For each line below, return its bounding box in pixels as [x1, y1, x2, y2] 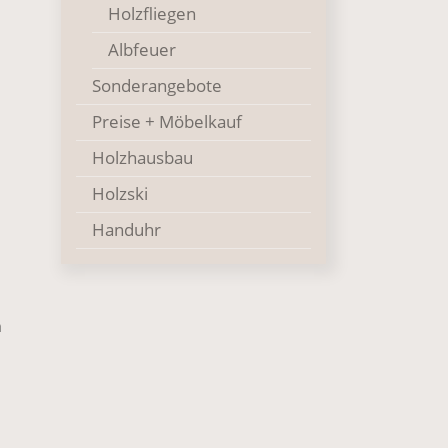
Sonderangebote [92, 74, 222, 97]
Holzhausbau [92, 146, 193, 169]
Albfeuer [108, 38, 176, 61]
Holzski [92, 182, 148, 205]
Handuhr [92, 218, 161, 241]
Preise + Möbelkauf [92, 110, 242, 133]
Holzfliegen [108, 2, 196, 25]
